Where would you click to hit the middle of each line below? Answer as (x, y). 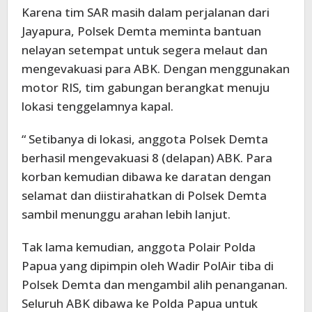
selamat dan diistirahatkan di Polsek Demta (144, 196)
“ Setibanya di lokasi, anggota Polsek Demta (145, 139)
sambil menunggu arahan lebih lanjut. (126, 214)
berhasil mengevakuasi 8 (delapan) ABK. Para (147, 158)
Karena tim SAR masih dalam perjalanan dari (146, 13)
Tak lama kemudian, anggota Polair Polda (139, 247)
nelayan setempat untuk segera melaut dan (145, 50)
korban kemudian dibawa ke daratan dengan (146, 177)
